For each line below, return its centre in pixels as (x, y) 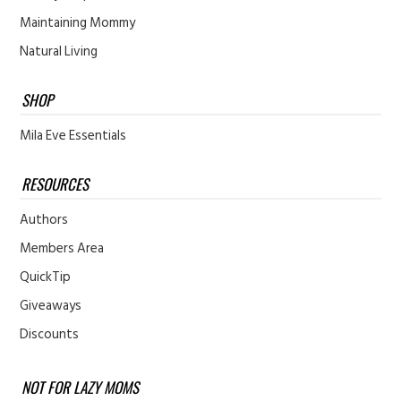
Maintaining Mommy (78, 23)
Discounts (50, 335)
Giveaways (51, 306)
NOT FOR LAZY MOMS (81, 388)
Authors (44, 220)
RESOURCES (55, 184)
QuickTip (46, 277)
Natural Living (59, 52)
